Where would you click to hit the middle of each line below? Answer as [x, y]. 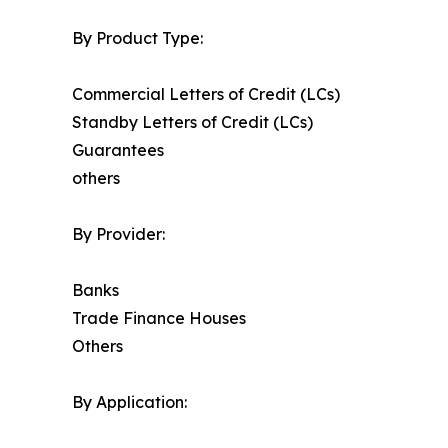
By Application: [129, 402]
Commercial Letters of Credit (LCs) [206, 94]
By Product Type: [137, 38]
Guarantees [118, 150]
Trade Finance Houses [159, 318]
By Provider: [118, 234]
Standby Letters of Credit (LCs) [192, 122]
